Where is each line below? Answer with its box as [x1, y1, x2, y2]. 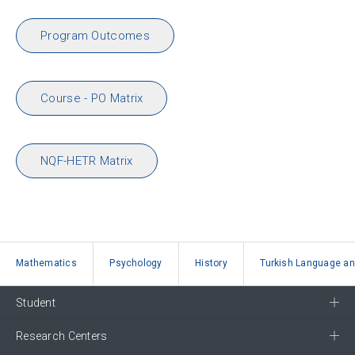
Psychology [109, 257, 162, 269]
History [195, 257, 227, 269]
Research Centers [16, 329, 108, 342]
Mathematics [16, 257, 77, 269]
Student [16, 296, 55, 309]
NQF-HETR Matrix [40, 153, 133, 168]
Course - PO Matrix [40, 90, 143, 105]
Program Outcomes [40, 28, 150, 43]
